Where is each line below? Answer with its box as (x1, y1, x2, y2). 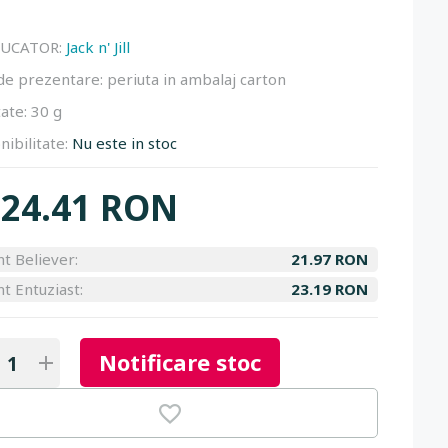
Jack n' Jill (66, 37, 130, 57)
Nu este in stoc (72, 133, 177, 153)
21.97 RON (291, 249, 368, 269)
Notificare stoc (99, 347, 261, 377)
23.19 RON (291, 279, 368, 299)
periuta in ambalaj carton (107, 69, 286, 89)
